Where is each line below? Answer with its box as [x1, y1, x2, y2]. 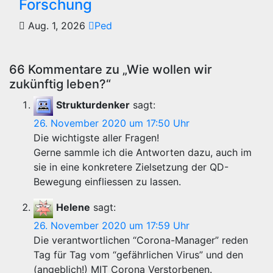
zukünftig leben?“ [9, 77, 111, 91]
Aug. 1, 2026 [25, 19, 88, 32]
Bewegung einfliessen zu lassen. [34, 175, 181, 188]
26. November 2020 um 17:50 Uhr [34, 117, 190, 129]
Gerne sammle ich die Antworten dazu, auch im [34, 146, 252, 158]
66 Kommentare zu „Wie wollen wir [9, 62, 212, 77]
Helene [56, 201, 90, 214]
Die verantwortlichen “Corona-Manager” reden [34, 234, 248, 246]
